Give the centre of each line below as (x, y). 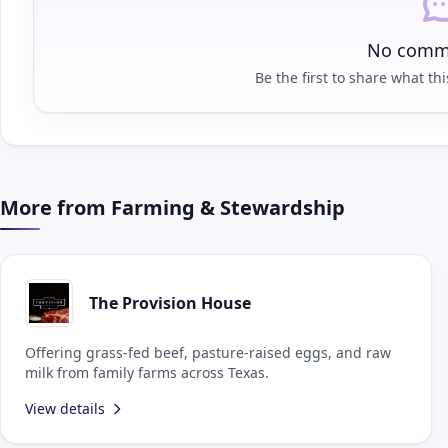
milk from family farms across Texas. (147, 372)
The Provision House (170, 302)
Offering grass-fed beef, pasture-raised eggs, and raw (208, 352)
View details (65, 408)
